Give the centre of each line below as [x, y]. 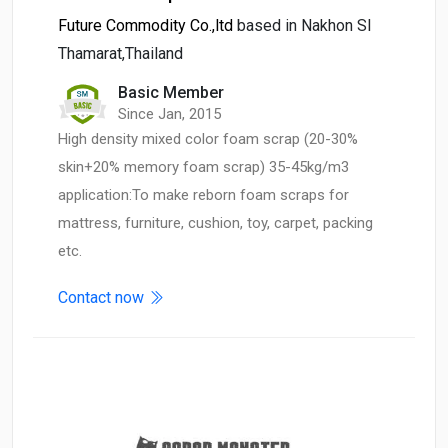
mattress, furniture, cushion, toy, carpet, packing [215, 223]
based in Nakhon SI [304, 26]
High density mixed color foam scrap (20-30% [208, 139]
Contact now [103, 298]
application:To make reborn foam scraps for [203, 195]
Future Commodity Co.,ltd [145, 26]
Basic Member [171, 93]
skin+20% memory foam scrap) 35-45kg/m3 [203, 167]
